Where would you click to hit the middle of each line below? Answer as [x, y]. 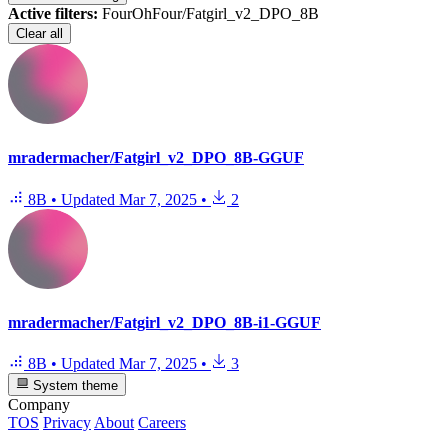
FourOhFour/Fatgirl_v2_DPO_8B [208, 14]
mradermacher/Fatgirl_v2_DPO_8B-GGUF [156, 158]
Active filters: [53, 14]
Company [39, 404]
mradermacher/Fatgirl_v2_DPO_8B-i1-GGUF [164, 322]
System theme [74, 385]
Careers [162, 422]
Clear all [39, 34]
